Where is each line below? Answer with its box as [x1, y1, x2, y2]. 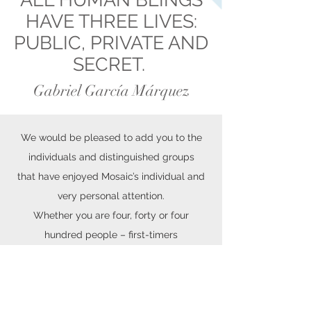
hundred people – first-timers [44, 229, 178, 240]
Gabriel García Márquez [33, 81, 190, 100]
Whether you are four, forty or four [33, 210, 189, 221]
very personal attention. [58, 190, 165, 201]
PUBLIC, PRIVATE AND [14, 32, 208, 53]
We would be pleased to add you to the [20, 132, 202, 143]
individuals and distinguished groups [28, 151, 194, 162]
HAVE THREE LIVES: [25, 10, 197, 32]
